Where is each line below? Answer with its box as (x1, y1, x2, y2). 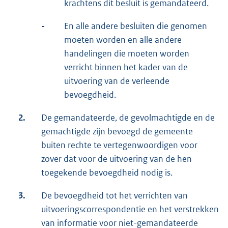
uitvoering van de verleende (64, 75, 169, 87)
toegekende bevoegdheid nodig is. (41, 166, 173, 178)
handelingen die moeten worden (64, 47, 189, 59)
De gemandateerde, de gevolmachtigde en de (41, 111, 215, 123)
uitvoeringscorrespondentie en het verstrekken (41, 203, 219, 215)
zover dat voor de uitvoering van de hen (41, 153, 192, 164)
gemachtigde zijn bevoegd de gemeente (41, 125, 193, 137)
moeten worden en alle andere (64, 34, 182, 45)
